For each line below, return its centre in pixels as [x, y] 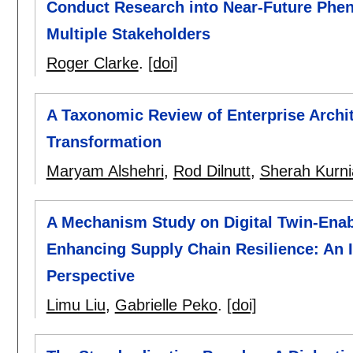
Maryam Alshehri [105, 171]
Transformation [104, 141]
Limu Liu [76, 305]
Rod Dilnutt [212, 171]
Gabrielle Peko [166, 305]
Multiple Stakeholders [128, 34]
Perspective [90, 275]
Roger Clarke [92, 63]
